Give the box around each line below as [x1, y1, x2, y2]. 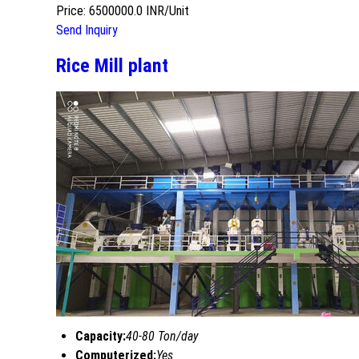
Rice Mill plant [56, 54, 168, 77]
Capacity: [75, 328, 126, 344]
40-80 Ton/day [126, 328, 198, 344]
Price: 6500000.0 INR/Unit [56, 3, 189, 19]
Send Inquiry [56, 22, 118, 38]
